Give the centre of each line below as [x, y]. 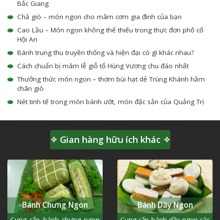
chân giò [30, 89]
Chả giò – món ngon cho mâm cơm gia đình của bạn [99, 17]
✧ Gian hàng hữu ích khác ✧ [110, 140]
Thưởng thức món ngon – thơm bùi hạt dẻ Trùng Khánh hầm [111, 79]
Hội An [27, 40]
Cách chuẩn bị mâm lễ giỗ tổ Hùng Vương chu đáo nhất [103, 66]
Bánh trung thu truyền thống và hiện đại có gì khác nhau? [106, 53]
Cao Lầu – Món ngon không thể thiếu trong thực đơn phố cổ [110, 30]
